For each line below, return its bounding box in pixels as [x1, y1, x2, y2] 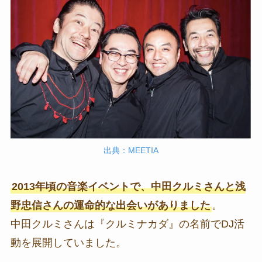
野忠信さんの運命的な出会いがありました [10, 199, 211, 212]
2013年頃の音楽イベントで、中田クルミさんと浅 [11, 181, 246, 193]
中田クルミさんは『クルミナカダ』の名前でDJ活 [10, 218, 244, 230]
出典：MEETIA [104, 146, 158, 156]
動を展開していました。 [10, 237, 126, 249]
